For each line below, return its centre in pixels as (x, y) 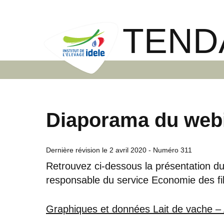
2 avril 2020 (128, 150)
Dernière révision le (78, 150)
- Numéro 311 (169, 150)
